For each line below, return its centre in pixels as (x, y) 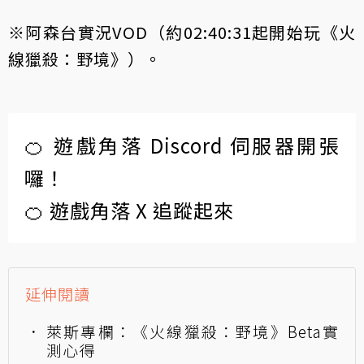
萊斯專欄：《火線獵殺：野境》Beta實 (193, 331)
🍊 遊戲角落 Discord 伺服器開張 (182, 145)
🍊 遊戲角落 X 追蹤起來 (129, 210)
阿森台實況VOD (87, 32)
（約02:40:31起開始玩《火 (252, 32)
